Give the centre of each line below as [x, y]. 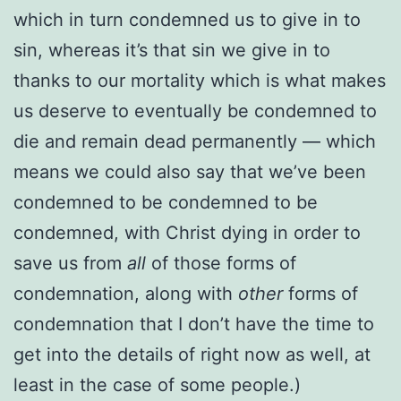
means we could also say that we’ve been [190, 171]
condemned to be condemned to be [166, 202]
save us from [70, 263]
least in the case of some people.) [157, 384]
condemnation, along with [126, 293]
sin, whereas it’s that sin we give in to [172, 50]
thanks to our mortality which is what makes [200, 80]
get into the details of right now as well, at [192, 354]
